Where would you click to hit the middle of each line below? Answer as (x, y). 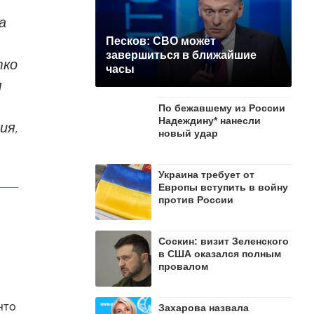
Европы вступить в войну (223, 187)
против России (196, 200)
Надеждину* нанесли (210, 121)
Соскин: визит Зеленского (224, 241)
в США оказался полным (220, 254)
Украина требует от (206, 175)
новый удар (188, 133)
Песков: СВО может (161, 41)
